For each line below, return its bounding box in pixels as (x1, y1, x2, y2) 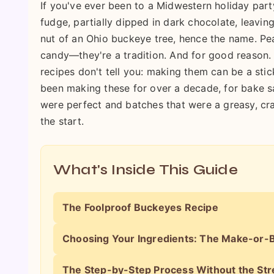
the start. (40, 115, 84, 127)
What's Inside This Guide (53, 161, 238, 179)
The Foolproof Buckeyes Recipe (62, 201, 218, 213)
